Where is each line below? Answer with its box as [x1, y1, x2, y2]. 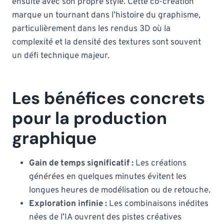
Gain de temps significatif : [29, 157, 133, 169]
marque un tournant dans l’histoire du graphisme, [12, 9, 200, 21]
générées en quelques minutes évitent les [29, 171, 186, 182]
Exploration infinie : [29, 198, 107, 209]
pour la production [12, 106, 167, 129]
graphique [12, 126, 96, 149]
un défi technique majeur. [12, 50, 109, 61]
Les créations [133, 157, 186, 169]
